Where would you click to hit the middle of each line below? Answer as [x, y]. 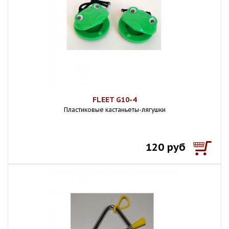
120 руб [166, 147]
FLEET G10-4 [114, 100]
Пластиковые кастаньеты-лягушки [114, 110]
